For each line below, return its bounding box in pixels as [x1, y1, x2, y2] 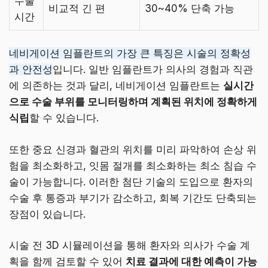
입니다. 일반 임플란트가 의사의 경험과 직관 [53, 63, 253, 76]
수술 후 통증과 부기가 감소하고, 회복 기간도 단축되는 [9, 191, 257, 204]
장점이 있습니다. [9, 208, 86, 220]
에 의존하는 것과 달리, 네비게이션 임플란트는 [9, 80, 223, 92]
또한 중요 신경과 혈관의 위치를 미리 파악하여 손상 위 [9, 143, 257, 156]
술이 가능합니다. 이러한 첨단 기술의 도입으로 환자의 [9, 175, 253, 188]
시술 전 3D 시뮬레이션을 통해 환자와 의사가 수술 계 [9, 239, 250, 252]
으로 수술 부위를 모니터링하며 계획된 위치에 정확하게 [9, 96, 257, 108]
